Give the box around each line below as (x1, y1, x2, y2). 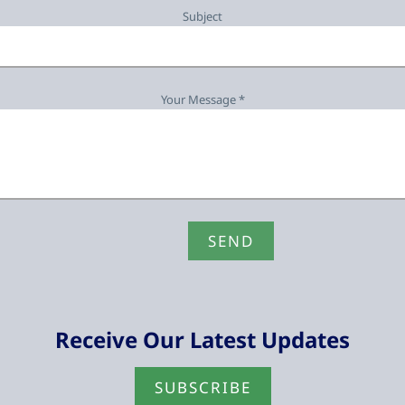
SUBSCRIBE (154, 377, 251, 398)
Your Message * (160, 91, 245, 108)
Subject (183, 8, 222, 24)
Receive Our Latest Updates (55, 325, 350, 354)
